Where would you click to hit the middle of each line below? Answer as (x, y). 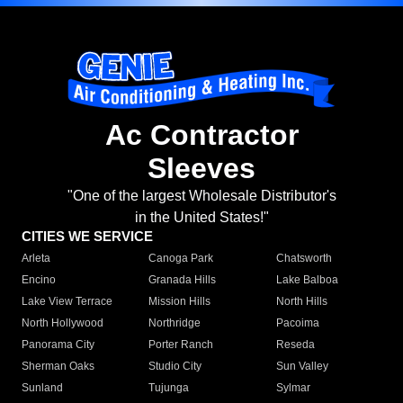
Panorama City (58, 345)
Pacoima (297, 323)
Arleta (36, 259)
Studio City (175, 367)
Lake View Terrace (67, 302)
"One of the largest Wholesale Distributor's (201, 196)
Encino (39, 280)
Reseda (295, 345)
